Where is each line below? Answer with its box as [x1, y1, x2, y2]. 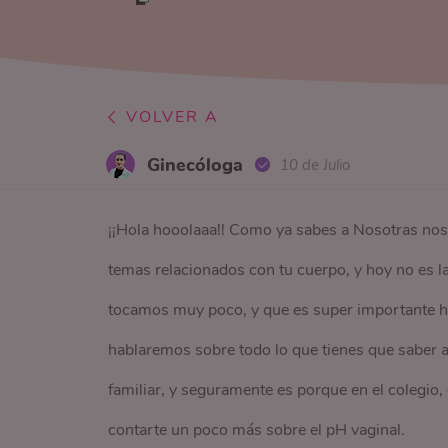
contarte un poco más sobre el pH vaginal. [107, 419, 405, 441]
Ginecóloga [147, 152, 244, 177]
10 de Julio [280, 154, 351, 175]
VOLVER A [126, 106, 220, 128]
